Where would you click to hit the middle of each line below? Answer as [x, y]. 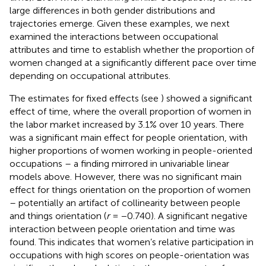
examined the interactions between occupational [114, 36]
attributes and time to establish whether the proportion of [132, 49]
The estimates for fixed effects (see [85, 98]
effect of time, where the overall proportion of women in [130, 111]
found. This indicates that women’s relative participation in [132, 242]
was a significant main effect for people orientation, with [129, 137]
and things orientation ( [58, 216]
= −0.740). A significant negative [179, 216]
